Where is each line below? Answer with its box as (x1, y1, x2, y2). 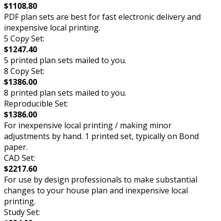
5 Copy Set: (4, 33, 44, 44)
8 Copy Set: (4, 65, 44, 76)
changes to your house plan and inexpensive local (4, 184, 188, 196)
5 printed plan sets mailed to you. (4, 54, 126, 66)
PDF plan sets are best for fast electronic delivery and (4, 11, 201, 22)
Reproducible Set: (4, 98, 68, 109)
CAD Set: (4, 152, 35, 163)
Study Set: (4, 206, 40, 218)
